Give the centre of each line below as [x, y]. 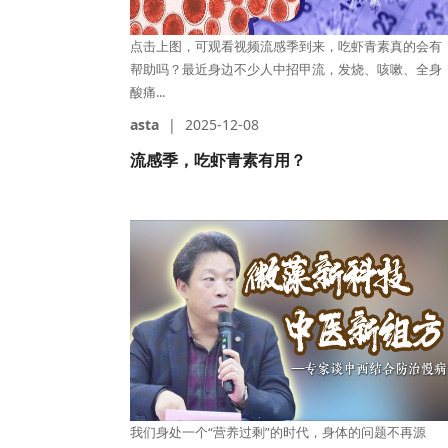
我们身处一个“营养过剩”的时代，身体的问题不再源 [278, 431]
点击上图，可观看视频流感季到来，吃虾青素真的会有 [286, 45]
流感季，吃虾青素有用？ [218, 159]
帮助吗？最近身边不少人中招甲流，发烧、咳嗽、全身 [286, 68]
